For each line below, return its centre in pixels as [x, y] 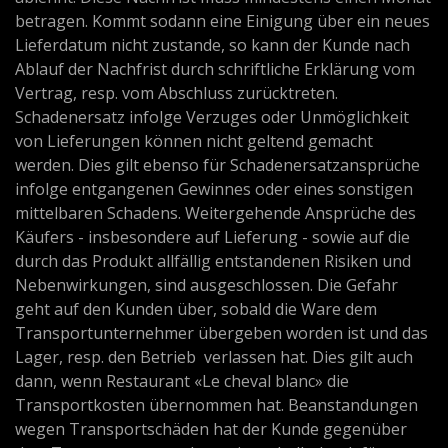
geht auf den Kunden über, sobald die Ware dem [196, 309]
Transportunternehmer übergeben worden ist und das [221, 333]
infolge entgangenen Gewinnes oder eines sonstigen [214, 189]
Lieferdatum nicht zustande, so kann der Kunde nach [212, 45]
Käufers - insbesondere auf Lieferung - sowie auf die [212, 237]
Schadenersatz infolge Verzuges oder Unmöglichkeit [212, 117]
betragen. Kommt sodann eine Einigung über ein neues [222, 21]
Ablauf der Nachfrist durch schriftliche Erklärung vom [215, 69]
